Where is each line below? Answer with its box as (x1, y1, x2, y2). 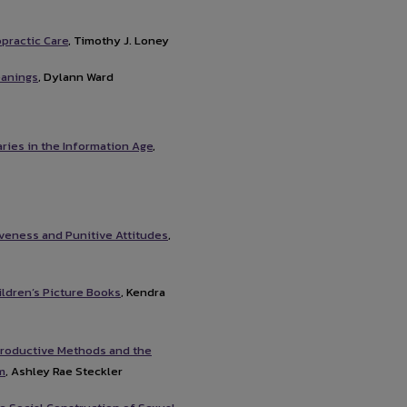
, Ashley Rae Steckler (5, 362, 123, 380)
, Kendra (121, 283, 165, 302)
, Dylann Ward (38, 68, 114, 86)
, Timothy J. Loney (68, 32, 169, 50)
